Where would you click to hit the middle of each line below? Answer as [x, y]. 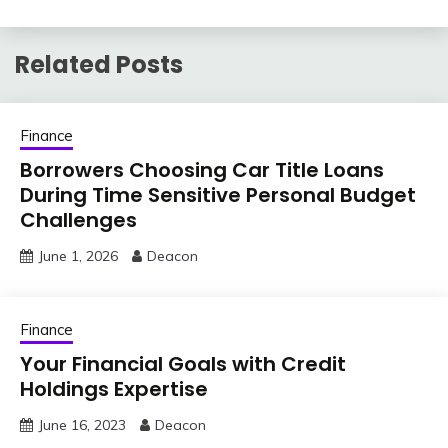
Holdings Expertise [114, 388]
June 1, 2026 [78, 255]
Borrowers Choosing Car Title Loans [202, 169]
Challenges [78, 219]
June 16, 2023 [82, 424]
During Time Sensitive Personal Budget [218, 194]
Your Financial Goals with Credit [183, 363]
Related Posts [99, 64]
